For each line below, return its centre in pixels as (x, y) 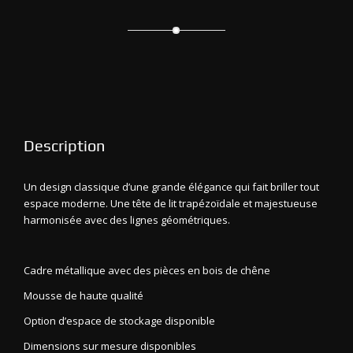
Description (64, 145)
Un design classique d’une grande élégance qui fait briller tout (171, 186)
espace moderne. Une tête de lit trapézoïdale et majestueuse (171, 203)
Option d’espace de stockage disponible (119, 320)
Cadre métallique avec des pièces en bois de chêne (147, 270)
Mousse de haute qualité (84, 295)
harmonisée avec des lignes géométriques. (127, 219)
